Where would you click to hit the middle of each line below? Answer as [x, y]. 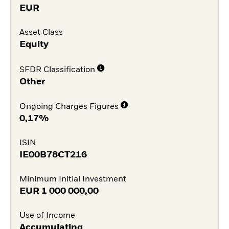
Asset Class [41, 32]
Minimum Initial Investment [73, 179]
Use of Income [47, 215]
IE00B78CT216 [53, 155]
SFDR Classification [57, 70]
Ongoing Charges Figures [69, 107]
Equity [34, 44]
